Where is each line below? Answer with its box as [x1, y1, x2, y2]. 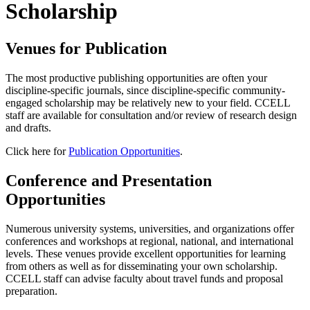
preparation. [6, 284, 63, 297]
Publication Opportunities [69, 145, 180, 157]
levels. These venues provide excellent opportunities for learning [6, 247, 286, 259]
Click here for [6, 145, 69, 157]
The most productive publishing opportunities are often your [6, 71, 267, 84]
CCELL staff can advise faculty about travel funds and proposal [6, 272, 283, 284]
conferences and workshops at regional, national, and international [6, 235, 293, 247]
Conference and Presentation [6, 171, 212, 190]
